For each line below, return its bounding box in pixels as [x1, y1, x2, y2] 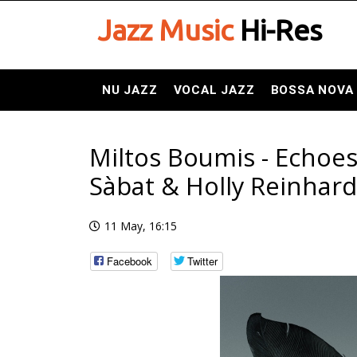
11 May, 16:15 [104, 218, 177, 233]
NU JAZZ [102, 83, 158, 97]
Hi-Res [233, 14, 322, 46]
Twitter [187, 253, 218, 269]
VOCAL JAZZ [173, 83, 255, 97]
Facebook [107, 253, 152, 269]
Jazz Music [97, 14, 233, 46]
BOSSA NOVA [270, 83, 354, 97]
